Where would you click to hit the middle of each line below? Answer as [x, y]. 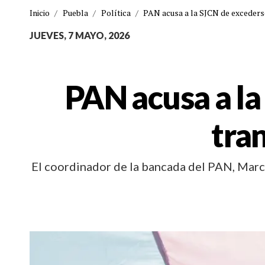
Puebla [75, 13]
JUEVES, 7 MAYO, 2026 [80, 35]
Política [116, 13]
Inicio [40, 13]
